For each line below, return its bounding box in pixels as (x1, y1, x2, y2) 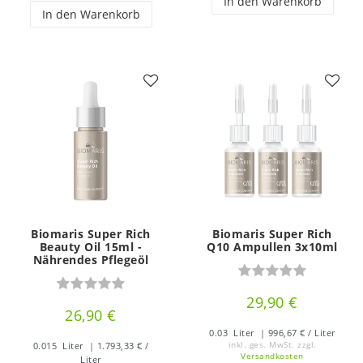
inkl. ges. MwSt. (228, 339, 295, 350)
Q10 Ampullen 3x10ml (207, 238, 338, 254)
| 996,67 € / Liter (257, 326, 335, 339)
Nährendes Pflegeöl (32, 251, 149, 267)
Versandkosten (241, 350, 304, 361)
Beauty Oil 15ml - (39, 238, 143, 254)
